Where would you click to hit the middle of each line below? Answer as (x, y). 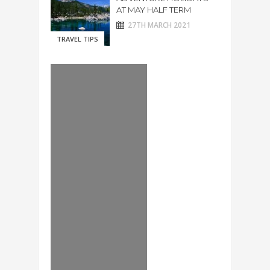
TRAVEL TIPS (77, 39)
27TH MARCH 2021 (159, 25)
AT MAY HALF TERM (154, 10)
